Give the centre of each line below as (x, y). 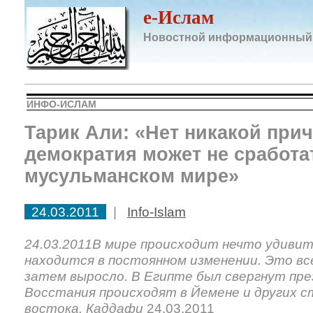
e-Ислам (179, 17)
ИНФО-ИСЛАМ (61, 104)
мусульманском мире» (132, 176)
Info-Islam (156, 212)
